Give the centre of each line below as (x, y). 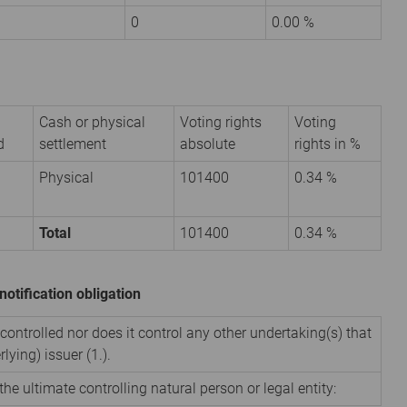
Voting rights (221, 122)
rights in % (328, 144)
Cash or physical (92, 122)
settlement (73, 144)
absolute (208, 144)
